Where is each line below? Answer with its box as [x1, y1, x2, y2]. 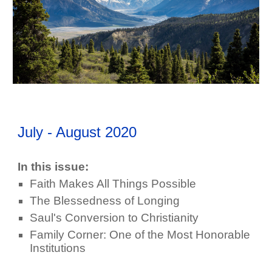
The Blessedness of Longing [30, 194, 180, 208]
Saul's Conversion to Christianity [30, 211, 199, 225]
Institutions [30, 242, 86, 255]
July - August [18, 124, 101, 141]
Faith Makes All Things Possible [30, 177, 197, 191]
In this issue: [18, 160, 89, 174]
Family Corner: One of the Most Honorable [30, 228, 251, 242]
